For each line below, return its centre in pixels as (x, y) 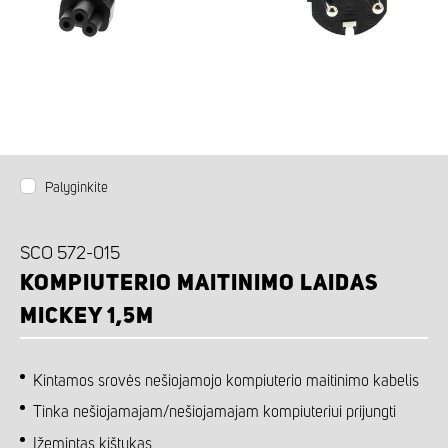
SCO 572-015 (70, 253)
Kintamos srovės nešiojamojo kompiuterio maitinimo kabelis (225, 380)
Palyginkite (76, 188)
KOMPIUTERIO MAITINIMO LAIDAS (199, 283)
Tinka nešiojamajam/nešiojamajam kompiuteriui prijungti (214, 412)
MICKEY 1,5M (87, 316)
